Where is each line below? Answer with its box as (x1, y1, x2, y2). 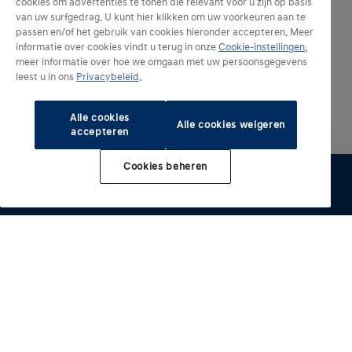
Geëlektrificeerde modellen (27, 311, 172, 326)
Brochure (161, 194, 200, 203)
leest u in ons (16, 71, 76, 83)
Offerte (218, 194, 247, 203)
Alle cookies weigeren (177, 119, 285, 131)
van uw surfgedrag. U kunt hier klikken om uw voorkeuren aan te (16, 11, 306, 24)
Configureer (46, 194, 96, 203)
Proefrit (113, 194, 144, 203)
